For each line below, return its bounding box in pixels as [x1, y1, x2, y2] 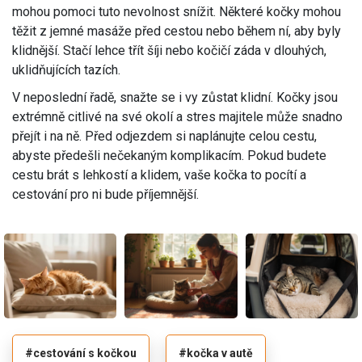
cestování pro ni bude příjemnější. [12, 187, 199, 203]
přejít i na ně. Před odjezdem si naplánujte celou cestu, [12, 128, 317, 145]
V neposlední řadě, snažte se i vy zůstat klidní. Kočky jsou [12, 90, 338, 106]
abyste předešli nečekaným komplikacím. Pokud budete [12, 148, 326, 164]
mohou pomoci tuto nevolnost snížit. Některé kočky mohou [12, 4, 341, 20]
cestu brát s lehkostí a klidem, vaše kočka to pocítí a [12, 167, 306, 183]
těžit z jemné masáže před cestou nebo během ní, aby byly [12, 23, 341, 40]
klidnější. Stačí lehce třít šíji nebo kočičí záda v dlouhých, [12, 43, 326, 59]
